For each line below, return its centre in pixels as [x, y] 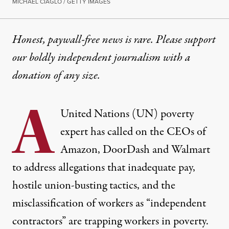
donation [32, 76]
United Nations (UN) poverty [127, 114]
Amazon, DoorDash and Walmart [135, 150]
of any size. [76, 76]
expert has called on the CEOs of [133, 132]
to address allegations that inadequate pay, [104, 168]
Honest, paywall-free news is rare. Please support [114, 40]
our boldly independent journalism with [99, 58]
